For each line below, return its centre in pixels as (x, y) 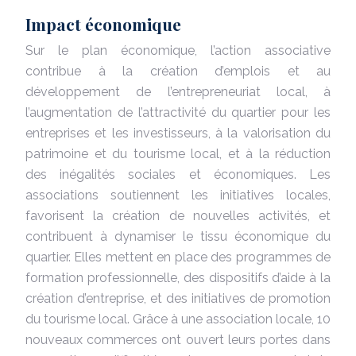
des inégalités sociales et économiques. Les (178, 174)
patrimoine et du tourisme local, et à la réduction (178, 153)
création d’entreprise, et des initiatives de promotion (178, 298)
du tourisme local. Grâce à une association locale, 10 (178, 319)
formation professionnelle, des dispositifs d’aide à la (178, 277)
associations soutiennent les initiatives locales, (178, 195)
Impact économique (103, 23)
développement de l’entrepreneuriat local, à (178, 91)
